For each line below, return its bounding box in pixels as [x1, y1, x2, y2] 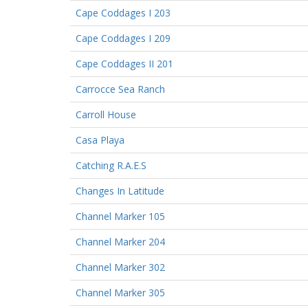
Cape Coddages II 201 [76, 56, 173, 70]
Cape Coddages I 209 [76, 31, 170, 45]
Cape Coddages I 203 [76, 5, 170, 19]
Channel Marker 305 [76, 285, 165, 299]
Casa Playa [76, 133, 124, 146]
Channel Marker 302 [76, 260, 165, 274]
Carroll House [76, 107, 136, 121]
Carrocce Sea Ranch [76, 82, 165, 96]
